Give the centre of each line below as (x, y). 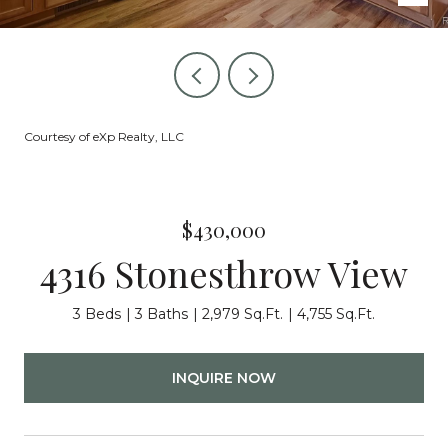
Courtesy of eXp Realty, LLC (104, 136)
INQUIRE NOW (224, 377)
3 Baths (161, 314)
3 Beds (97, 314)
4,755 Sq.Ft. (336, 314)
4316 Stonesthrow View (224, 273)
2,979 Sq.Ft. (242, 314)
